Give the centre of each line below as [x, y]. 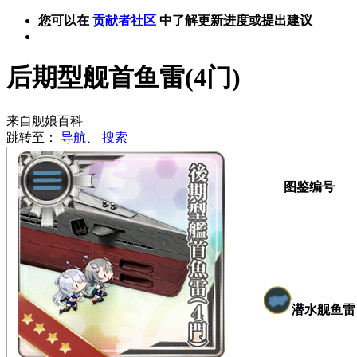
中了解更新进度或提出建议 [234, 20]
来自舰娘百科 [45, 120]
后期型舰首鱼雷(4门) [124, 78]
